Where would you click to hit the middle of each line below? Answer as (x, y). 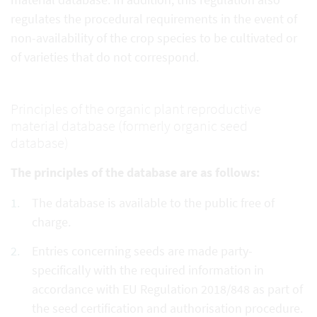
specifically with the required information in (148, 270)
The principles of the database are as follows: (135, 172)
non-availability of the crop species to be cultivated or (154, 38)
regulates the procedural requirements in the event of (154, 19)
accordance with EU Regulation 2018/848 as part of (167, 289)
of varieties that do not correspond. (105, 57)
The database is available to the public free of (153, 203)
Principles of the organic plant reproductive (136, 109)
